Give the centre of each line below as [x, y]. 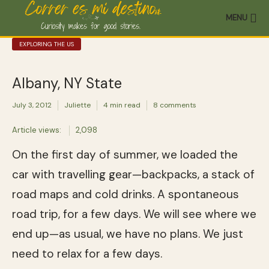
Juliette [77, 105]
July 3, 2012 [32, 105]
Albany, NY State [67, 83]
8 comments [175, 105]
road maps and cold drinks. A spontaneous [125, 194]
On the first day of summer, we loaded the [125, 154]
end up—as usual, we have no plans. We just [128, 234]
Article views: [37, 130]
